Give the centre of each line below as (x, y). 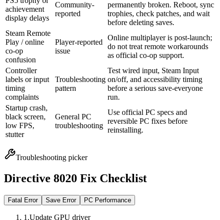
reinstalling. (125, 130)
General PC (73, 117)
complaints (22, 97)
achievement (25, 9)
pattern (66, 88)
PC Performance (108, 200)
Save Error (61, 200)
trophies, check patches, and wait (159, 14)
